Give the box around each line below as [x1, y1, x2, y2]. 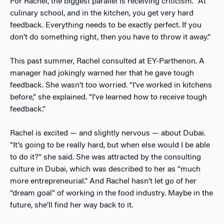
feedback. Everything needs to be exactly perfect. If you [10, 21, 201, 30]
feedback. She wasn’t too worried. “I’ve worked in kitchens [10, 81, 212, 90]
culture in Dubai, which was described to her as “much [10, 165, 200, 174]
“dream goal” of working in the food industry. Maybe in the [10, 189, 213, 198]
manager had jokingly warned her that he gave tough [10, 69, 194, 78]
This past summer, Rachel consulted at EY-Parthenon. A [10, 57, 204, 66]
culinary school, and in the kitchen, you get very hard [10, 9, 193, 18]
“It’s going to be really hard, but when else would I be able [10, 141, 210, 150]
